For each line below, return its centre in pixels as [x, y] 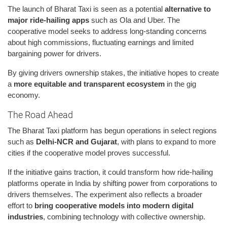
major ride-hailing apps [48, 20]
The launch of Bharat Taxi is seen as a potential [86, 9]
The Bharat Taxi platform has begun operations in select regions [112, 131]
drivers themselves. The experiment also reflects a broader [105, 195]
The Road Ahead [40, 115]
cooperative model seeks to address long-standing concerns [107, 31]
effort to [21, 206]
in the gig [180, 84]
